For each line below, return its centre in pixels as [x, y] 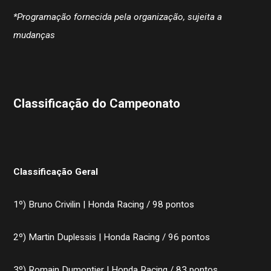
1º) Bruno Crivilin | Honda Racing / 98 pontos [104, 204]
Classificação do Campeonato [97, 103]
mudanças [34, 35]
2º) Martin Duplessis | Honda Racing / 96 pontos [112, 237]
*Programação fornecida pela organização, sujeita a [118, 17]
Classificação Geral [56, 171]
